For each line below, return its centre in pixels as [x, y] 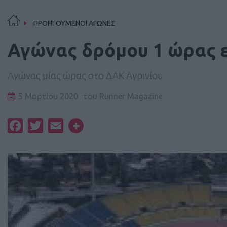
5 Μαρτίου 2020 [48, 96]
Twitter [56, 126]
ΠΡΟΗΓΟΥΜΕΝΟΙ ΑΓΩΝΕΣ [74, 23]
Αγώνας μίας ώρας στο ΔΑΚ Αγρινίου [85, 75]
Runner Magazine [130, 96]
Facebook [40, 126]
